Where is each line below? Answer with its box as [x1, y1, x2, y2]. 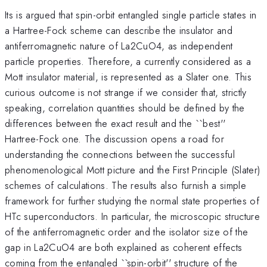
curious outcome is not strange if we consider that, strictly [5, 85, 247, 100]
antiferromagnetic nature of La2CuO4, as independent [5, 38, 233, 53]
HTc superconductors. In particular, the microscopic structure [5, 209, 260, 223]
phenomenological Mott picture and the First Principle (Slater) [5, 162, 260, 177]
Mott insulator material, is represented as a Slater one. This [5, 69, 252, 84]
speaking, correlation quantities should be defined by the [5, 100, 245, 115]
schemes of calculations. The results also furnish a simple [5, 178, 246, 193]
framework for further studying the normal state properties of [5, 193, 259, 208]
